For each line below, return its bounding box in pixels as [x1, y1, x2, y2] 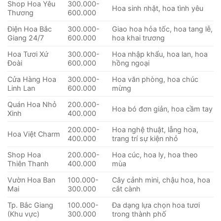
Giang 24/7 [7, 33, 44, 42]
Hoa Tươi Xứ [7, 49, 48, 58]
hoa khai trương [112, 33, 165, 42]
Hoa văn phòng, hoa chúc [112, 74, 199, 83]
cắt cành [112, 184, 141, 193]
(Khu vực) [7, 209, 39, 218]
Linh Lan [7, 83, 35, 92]
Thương [7, 8, 34, 17]
